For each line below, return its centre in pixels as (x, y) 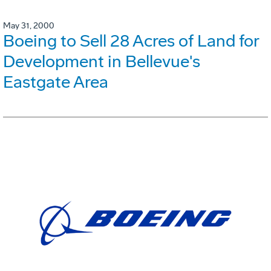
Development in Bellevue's (102, 62)
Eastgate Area (56, 82)
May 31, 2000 (29, 26)
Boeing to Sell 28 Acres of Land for (131, 41)
